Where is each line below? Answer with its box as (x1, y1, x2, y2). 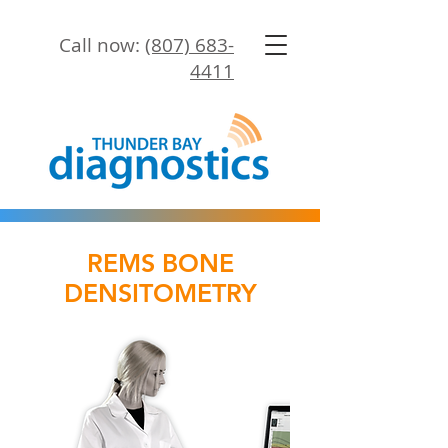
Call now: (59, 32, 145, 58)
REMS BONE (86, 248, 234, 278)
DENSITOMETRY (63, 278, 257, 308)
